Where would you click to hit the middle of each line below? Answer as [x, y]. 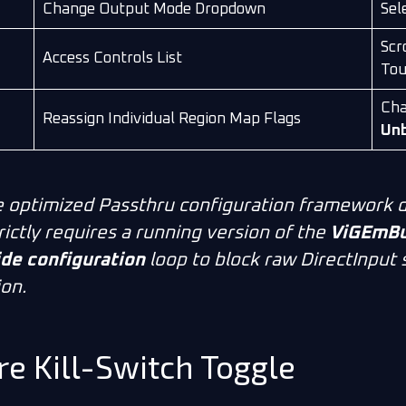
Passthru [136, 205]
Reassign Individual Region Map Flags [171, 120]
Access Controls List [112, 59]
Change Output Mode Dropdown [154, 10]
